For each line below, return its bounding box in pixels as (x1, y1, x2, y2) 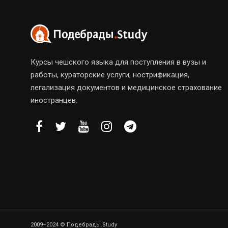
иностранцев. (31, 95, 77, 105)
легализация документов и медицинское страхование (31, 82, 222, 92)
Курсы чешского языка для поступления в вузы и (31, 57, 206, 67)
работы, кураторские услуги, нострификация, (31, 70, 189, 79)
